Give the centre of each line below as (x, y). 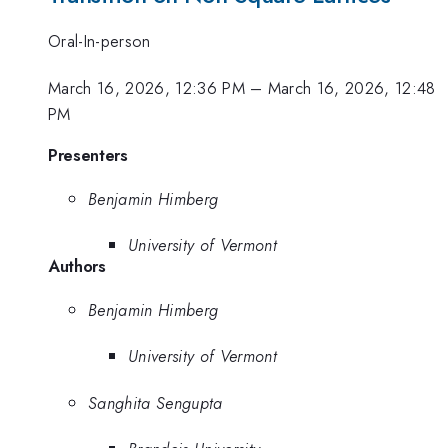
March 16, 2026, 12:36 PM (146, 87)
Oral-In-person (99, 41)
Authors (77, 266)
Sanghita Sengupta (155, 402)
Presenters (88, 155)
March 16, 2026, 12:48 (351, 87)
